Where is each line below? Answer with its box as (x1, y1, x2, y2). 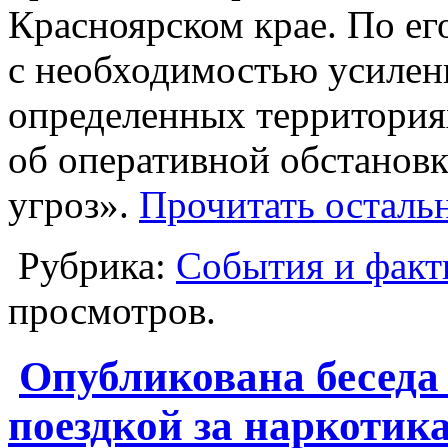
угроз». (8, 182, 139, 226)
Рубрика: (8, 243, 176, 287)
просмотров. (8, 288, 216, 332)
